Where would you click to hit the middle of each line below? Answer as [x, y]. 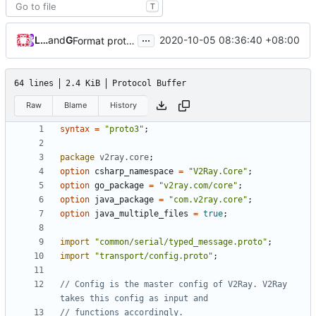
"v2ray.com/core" [198, 186]
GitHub [77, 40]
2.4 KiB [83, 83]
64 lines [34, 83]
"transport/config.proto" [154, 256]
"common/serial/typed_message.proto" [181, 242]
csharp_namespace [134, 172]
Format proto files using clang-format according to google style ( [130, 40]
